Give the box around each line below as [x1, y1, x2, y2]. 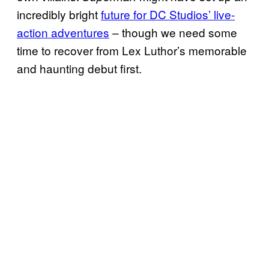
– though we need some [109, 24, 237, 41]
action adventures [17, 24, 109, 41]
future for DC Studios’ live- [101, 6, 235, 23]
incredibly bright [17, 6, 101, 23]
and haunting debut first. [17, 60, 142, 77]
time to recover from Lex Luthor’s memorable [17, 42, 247, 59]
